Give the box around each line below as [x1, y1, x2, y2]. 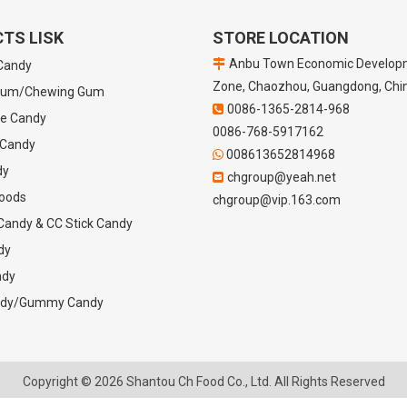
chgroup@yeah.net [227, 170, 336, 184]
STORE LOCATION [213, 28, 349, 47]
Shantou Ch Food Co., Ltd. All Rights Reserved [123, 374, 385, 389]
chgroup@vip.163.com [213, 193, 341, 207]
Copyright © [22, 374, 94, 389]
